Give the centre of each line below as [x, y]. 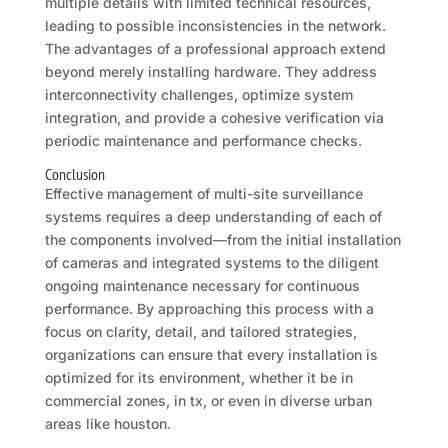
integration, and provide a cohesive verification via [214, 118]
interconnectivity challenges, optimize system [198, 95]
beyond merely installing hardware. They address [210, 72]
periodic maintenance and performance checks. [203, 141]
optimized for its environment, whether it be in [198, 378]
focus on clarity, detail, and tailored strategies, [200, 332]
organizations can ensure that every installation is [211, 355]
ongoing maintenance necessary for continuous [202, 286]
